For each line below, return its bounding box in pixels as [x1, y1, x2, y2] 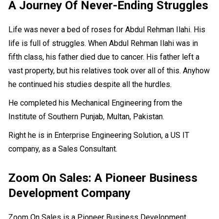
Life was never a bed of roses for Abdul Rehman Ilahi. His [8, 24, 206, 34]
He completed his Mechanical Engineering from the [8, 98, 183, 108]
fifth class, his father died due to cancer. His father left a [8, 52, 200, 62]
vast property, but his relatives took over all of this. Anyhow [8, 66, 210, 75]
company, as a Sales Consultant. [8, 144, 118, 153]
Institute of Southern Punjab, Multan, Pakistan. [8, 111, 167, 121]
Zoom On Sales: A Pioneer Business [8, 171, 198, 185]
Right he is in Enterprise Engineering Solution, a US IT [8, 130, 190, 140]
